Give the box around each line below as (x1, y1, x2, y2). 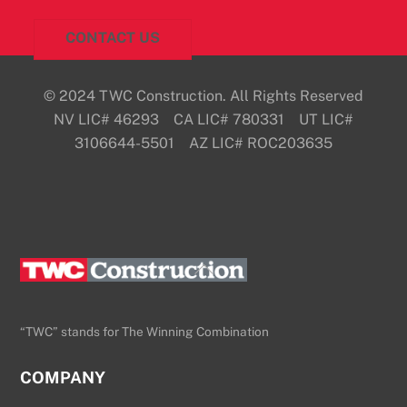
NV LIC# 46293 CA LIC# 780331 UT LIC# (54, 111, 353, 129)
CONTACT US (65, 29, 160, 47)
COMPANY (20, 368, 106, 388)
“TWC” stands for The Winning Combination (20, 323, 270, 339)
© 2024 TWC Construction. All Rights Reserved (44, 87, 363, 105)
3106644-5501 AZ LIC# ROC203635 (74, 134, 333, 153)
